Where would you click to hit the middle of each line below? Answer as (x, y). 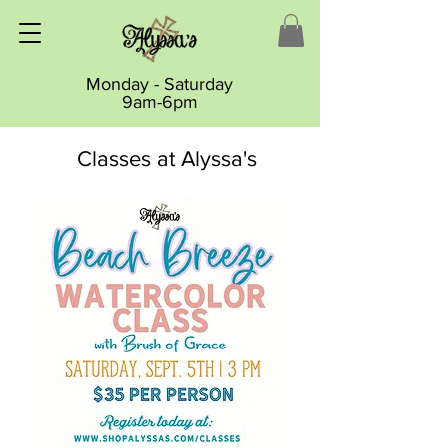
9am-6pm (159, 102)
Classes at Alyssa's (166, 159)
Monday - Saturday (159, 84)
